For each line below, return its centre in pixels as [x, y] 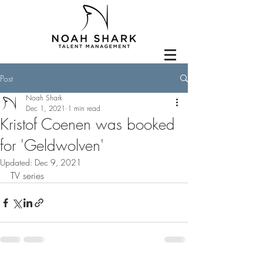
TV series [27, 176]
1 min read [84, 108]
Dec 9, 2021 [58, 162]
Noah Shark [44, 98]
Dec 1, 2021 [45, 108]
